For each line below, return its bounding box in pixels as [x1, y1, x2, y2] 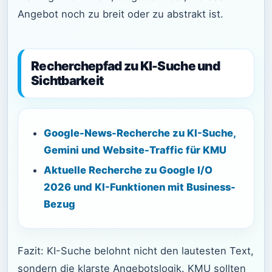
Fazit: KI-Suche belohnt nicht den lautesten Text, [18, 245, 254, 257]
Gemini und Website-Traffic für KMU [44, 143, 226, 156]
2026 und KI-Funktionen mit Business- [44, 181, 236, 194]
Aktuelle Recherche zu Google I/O [44, 164, 212, 177]
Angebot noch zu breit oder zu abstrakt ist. [18, 7, 223, 20]
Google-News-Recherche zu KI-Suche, [44, 126, 236, 139]
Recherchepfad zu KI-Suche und [31, 58, 220, 74]
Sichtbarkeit [31, 73, 104, 89]
